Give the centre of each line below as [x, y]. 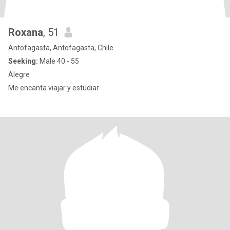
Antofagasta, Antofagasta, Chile [61, 48]
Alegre [19, 74]
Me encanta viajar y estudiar [54, 88]
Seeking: [23, 61]
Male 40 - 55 [59, 61]
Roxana [26, 32]
